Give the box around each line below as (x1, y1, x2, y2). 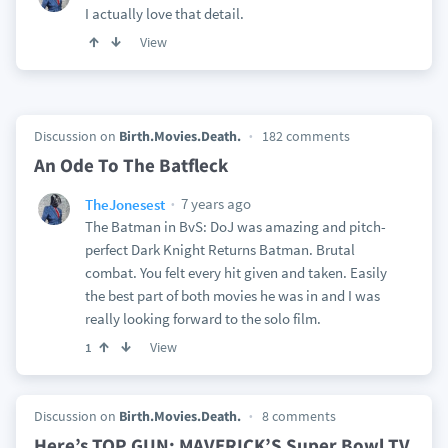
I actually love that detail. (84, 4, 244, 23)
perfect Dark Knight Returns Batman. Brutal (84, 240, 355, 259)
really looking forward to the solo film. (84, 309, 321, 328)
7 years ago (177, 194, 251, 213)
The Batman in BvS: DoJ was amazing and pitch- (84, 217, 386, 236)
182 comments (261, 127, 350, 145)
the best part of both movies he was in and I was (84, 286, 380, 305)
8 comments (261, 407, 336, 425)
